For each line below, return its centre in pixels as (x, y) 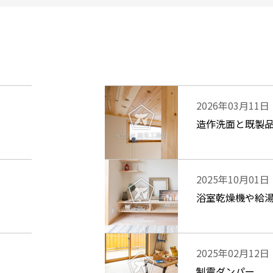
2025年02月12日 (233, 253)
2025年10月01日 (233, 179)
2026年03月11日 (233, 105)
